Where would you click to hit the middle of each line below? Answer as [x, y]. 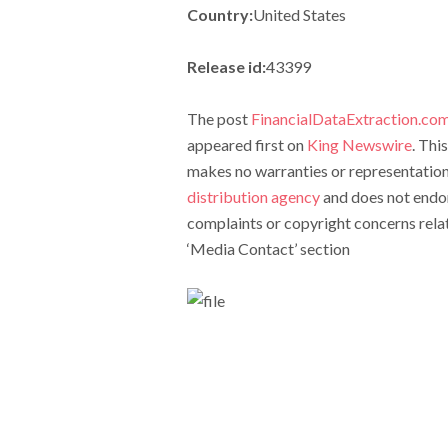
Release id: [226, 66]
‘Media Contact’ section [268, 248]
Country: [219, 14]
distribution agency [253, 196]
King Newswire [359, 144]
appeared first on [246, 144]
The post [218, 118]
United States [299, 14]
